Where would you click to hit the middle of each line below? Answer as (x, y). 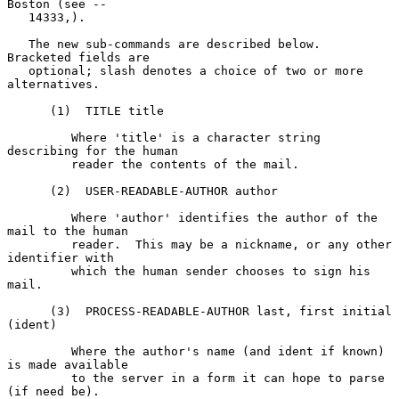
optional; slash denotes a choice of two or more (18, 70)
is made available (68, 364)
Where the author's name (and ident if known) (39, 351)
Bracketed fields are (78, 57)
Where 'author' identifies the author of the (39, 217)
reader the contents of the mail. (39, 164)
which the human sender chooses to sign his (39, 271)
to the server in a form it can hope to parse (39, 378)
